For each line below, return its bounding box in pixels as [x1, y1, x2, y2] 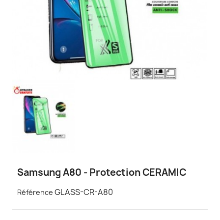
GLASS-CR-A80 [55, 187, 113, 198]
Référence [17, 188, 53, 197]
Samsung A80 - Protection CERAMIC [17, 166, 186, 179]
